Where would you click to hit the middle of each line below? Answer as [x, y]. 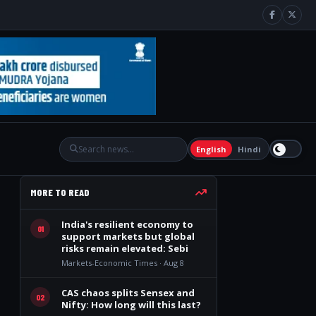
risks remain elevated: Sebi [125, 248]
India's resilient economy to [127, 224]
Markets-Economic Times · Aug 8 [123, 263]
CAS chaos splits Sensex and [128, 293]
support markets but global [128, 236]
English [211, 149]
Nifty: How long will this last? [131, 305]
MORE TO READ [60, 192]
